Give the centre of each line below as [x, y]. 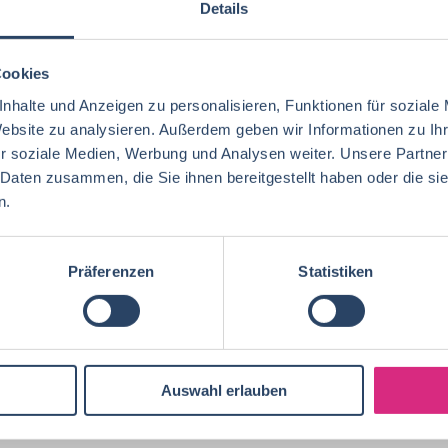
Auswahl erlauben [224, 391]
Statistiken [336, 271]
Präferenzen [111, 271]
